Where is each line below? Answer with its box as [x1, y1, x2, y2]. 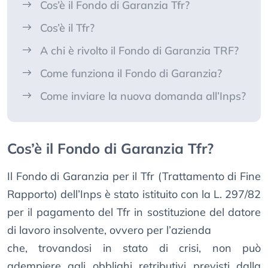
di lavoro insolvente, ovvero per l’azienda [7, 223, 211, 237]
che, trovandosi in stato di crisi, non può [7, 241, 261, 255]
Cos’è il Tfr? [40, 21, 95, 35]
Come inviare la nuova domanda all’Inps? [40, 89, 246, 103]
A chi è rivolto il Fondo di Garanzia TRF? [40, 44, 239, 58]
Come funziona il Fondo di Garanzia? [40, 66, 222, 81]
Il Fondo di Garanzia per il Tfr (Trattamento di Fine [7, 169, 261, 184]
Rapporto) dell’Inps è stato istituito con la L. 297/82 [7, 187, 261, 202]
